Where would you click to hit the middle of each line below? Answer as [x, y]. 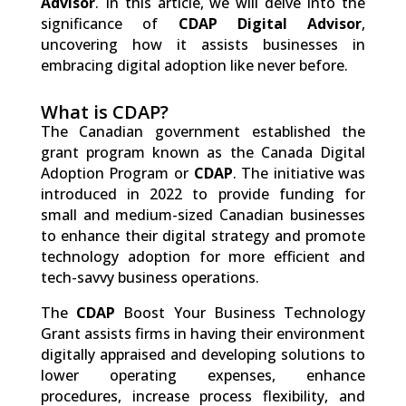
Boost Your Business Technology [241, 312]
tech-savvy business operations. [150, 277]
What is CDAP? [104, 111]
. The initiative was [299, 173]
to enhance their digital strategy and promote [203, 235]
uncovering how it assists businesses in [203, 44]
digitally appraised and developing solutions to [203, 354]
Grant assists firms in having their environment [203, 333]
